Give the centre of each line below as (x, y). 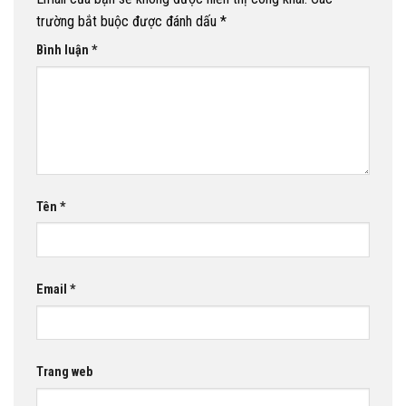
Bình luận (64, 51)
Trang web (64, 372)
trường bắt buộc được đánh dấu (128, 22)
